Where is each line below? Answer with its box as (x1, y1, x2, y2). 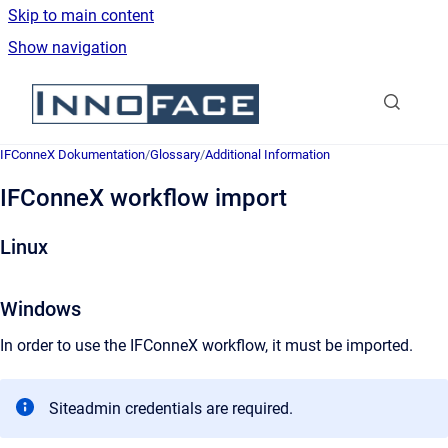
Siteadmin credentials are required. (49, 399, 293, 418)
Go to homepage (258, 81, 376, 100)
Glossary (150, 147, 200, 162)
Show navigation (8, 38, 127, 57)
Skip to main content (8, 6, 154, 25)
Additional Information (205, 147, 330, 162)
